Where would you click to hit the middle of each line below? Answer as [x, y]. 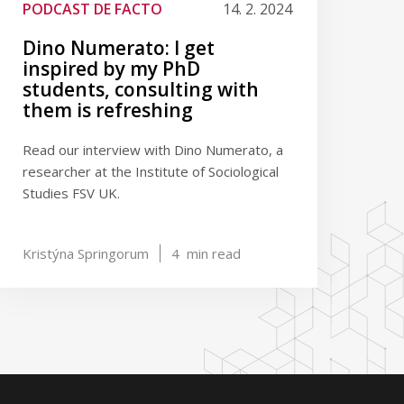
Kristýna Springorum [86, 253]
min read [212, 253]
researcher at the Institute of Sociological [151, 171]
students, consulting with [141, 89]
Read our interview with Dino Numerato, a [153, 150]
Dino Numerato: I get [119, 48]
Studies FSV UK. [72, 193]
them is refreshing [108, 110]
